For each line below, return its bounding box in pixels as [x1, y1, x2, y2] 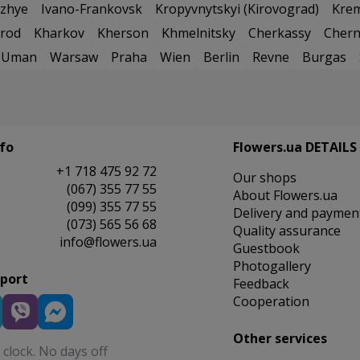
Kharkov [34, 24, 84, 43]
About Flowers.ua [232, 186, 337, 205]
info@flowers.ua [59, 233, 157, 252]
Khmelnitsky [162, 24, 235, 43]
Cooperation [232, 292, 309, 311]
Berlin [203, 48, 239, 67]
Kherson [97, 24, 149, 43]
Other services [232, 329, 327, 348]
